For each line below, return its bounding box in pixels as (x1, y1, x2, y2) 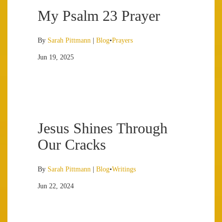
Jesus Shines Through (38, 120, 167, 136)
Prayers (112, 37, 133, 44)
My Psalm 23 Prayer (38, 7, 160, 24)
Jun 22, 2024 (38, 182, 74, 190)
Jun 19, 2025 (38, 54, 74, 61)
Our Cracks (38, 136, 106, 153)
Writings (112, 166, 136, 173)
